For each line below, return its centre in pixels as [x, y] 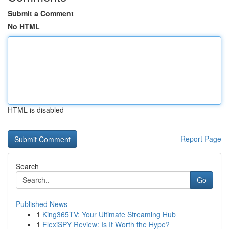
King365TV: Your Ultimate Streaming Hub [109, 214]
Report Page [201, 139]
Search [27, 166]
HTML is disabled [36, 110]
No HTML [24, 26]
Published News [42, 204]
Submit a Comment [41, 13]
